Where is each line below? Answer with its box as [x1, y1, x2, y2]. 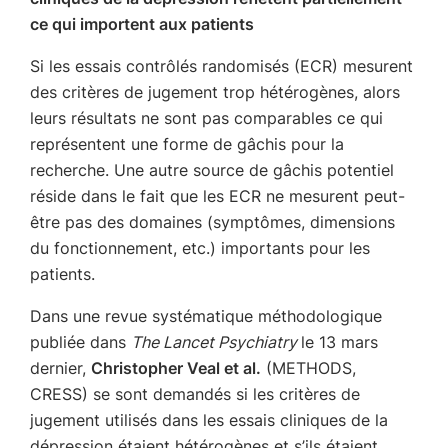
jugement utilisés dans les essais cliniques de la [30, 410, 388, 430]
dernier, [30, 358, 91, 378]
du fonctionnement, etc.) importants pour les [30, 238, 370, 258]
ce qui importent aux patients [30, 14, 254, 34]
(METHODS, [261, 358, 356, 378]
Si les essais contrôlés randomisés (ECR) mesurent [30, 56, 413, 76]
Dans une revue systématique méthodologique [30, 306, 382, 326]
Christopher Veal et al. [91, 358, 261, 378]
